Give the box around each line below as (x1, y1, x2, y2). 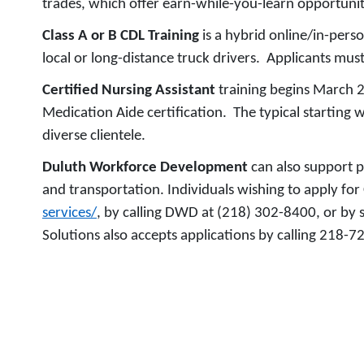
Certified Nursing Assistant (42, 83, 219, 98)
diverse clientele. (42, 128, 145, 144)
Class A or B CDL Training (42, 28, 202, 44)
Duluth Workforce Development (42, 160, 251, 175)
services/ (42, 206, 97, 221)
